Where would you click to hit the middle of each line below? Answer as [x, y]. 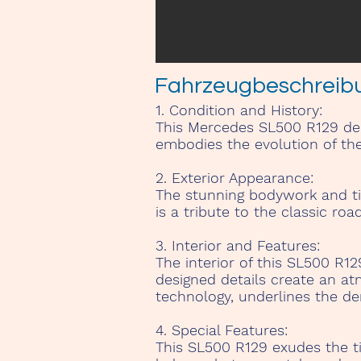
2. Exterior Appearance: [234, 178]
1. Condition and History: [239, 110]
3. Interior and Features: [238, 245]
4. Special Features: [222, 330]
